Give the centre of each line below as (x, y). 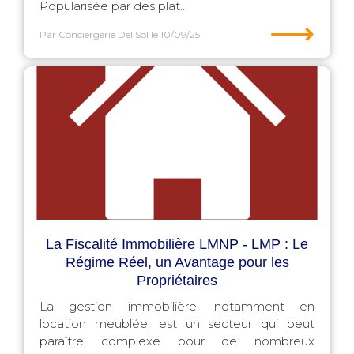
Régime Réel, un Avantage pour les (177, 262)
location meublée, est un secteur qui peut (177, 324)
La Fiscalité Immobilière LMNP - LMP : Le (177, 244)
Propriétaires (177, 281)
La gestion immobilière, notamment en (177, 306)
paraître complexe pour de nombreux (177, 341)
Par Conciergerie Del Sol (94, 34)
